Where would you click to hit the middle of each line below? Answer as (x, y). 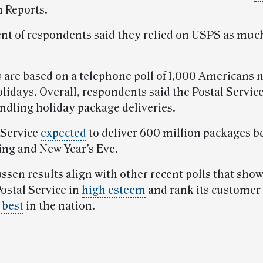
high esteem (114, 190)
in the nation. (59, 206)
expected (63, 133)
